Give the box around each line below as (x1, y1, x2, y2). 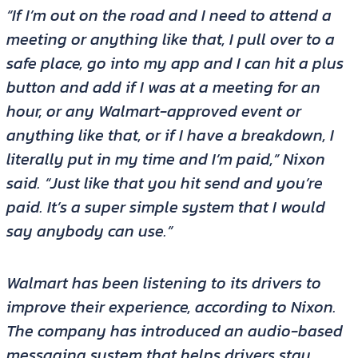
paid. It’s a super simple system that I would (6, 195, 325, 220)
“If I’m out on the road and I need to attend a (6, 3, 332, 28)
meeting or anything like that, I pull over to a (6, 27, 335, 52)
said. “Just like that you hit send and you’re (6, 171, 323, 196)
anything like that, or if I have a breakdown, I (6, 123, 334, 148)
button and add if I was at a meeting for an (6, 75, 320, 100)
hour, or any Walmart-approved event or (6, 99, 301, 124)
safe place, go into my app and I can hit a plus (6, 51, 344, 76)
